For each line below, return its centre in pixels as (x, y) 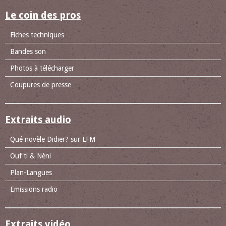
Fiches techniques (37, 35)
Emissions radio (34, 189)
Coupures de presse (41, 84)
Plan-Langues (31, 172)
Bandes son (28, 51)
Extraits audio (38, 120)
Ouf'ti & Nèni (31, 156)
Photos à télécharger (42, 68)
